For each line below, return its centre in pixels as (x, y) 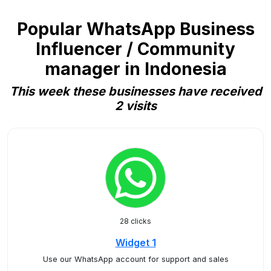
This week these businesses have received (135, 91)
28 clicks (135, 221)
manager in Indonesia (135, 69)
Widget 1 (135, 243)
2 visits (135, 106)
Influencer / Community (135, 49)
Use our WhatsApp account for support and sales (135, 259)
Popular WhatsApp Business (135, 29)
